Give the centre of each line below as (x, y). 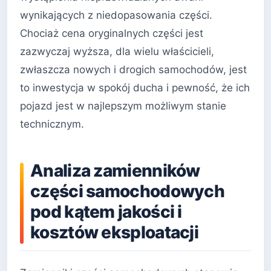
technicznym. (52, 124)
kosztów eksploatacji (114, 233)
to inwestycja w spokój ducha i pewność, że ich (135, 88)
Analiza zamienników (115, 171)
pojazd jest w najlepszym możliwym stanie (123, 106)
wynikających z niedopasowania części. (116, 15)
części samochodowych (127, 191)
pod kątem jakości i (106, 212)
